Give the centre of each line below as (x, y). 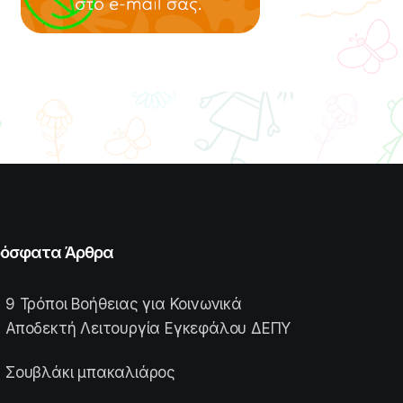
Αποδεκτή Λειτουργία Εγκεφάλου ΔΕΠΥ (148, 328)
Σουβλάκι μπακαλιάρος (90, 372)
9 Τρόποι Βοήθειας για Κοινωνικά (124, 304)
